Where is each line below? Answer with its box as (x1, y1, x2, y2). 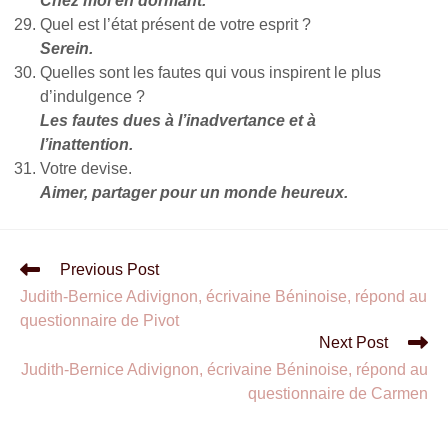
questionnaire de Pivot (20, 312, 179, 329)
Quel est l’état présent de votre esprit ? (40, 16, 311, 33)
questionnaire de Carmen (248, 385, 428, 402)
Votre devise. (40, 160, 132, 177)
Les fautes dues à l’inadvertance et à (40, 112, 316, 129)
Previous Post (60, 261, 159, 278)
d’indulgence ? (40, 88, 145, 105)
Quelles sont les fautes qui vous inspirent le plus (40, 64, 381, 81)
